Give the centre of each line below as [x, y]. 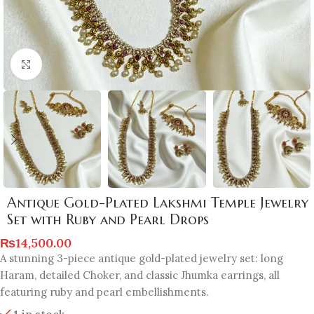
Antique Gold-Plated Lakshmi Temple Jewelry [158, 203]
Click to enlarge [79, 64]
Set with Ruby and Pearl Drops [108, 220]
